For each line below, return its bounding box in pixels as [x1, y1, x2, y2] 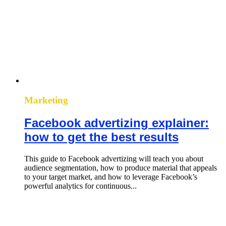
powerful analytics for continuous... [24, 181, 137, 190]
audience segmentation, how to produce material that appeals [24, 163, 217, 172]
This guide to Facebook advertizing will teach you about [24, 154, 203, 163]
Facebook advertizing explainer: [24, 116, 209, 130]
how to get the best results [24, 130, 179, 144]
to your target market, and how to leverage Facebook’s [24, 172, 197, 181]
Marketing [24, 95, 68, 106]
